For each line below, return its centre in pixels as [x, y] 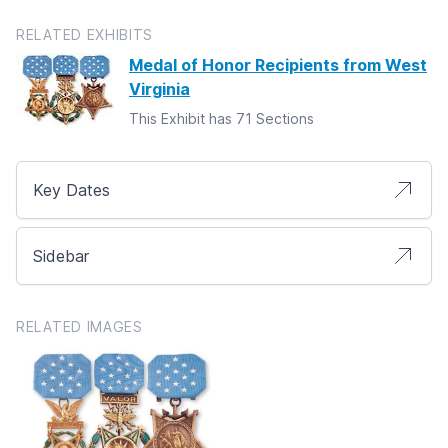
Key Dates [71, 189]
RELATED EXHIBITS [85, 34]
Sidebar [61, 255]
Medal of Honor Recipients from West [278, 64]
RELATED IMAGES [79, 326]
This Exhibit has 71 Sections [221, 118]
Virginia [159, 88]
